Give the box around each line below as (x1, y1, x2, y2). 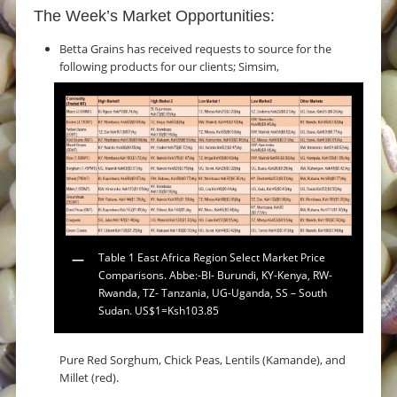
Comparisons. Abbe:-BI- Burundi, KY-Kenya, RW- (97, 268, 332, 284)
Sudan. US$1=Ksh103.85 (97, 303, 219, 319)
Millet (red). (59, 370, 120, 386)
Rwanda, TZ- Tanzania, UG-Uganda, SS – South (97, 285, 327, 301)
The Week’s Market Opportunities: (34, 6, 275, 25)
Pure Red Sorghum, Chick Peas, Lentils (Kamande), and (59, 352, 346, 369)
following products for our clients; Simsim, (59, 58, 280, 74)
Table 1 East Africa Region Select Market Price (97, 250, 325, 266)
